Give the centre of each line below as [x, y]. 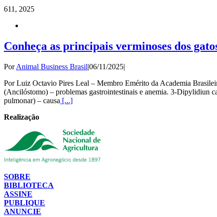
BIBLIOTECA [29, 185]
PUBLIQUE [24, 202]
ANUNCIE [23, 211]
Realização [22, 117]
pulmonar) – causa [32, 100]
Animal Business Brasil [52, 66]
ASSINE [18, 194]
